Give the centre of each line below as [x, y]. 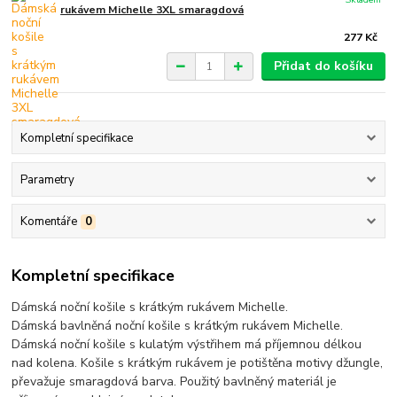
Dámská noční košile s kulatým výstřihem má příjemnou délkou [187, 344]
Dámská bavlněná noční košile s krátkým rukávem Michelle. [178, 325]
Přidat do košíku [323, 66]
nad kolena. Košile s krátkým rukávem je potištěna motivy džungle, [198, 362]
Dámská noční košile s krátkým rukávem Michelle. [150, 307]
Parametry [47, 179]
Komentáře [48, 222]
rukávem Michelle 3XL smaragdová [152, 10]
